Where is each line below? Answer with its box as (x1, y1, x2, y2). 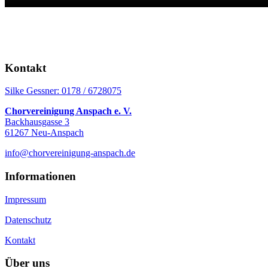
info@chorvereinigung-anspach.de (5, 148, 135, 159)
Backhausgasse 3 (5, 117, 69, 127)
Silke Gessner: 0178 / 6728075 (5, 86, 121, 96)
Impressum (5, 194, 46, 205)
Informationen (5, 169, 76, 182)
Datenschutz (5, 214, 51, 225)
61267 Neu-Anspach (5, 127, 84, 138)
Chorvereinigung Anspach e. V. (5, 106, 132, 117)
